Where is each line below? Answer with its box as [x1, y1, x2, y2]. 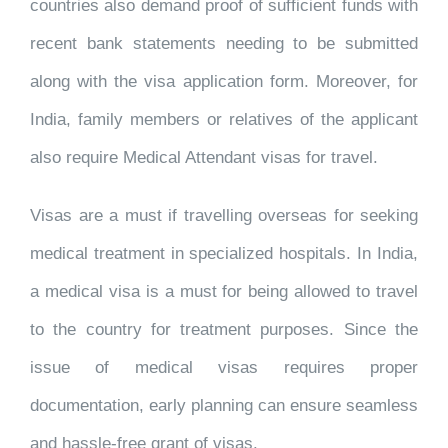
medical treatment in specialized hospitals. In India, [30, 244, 418, 263]
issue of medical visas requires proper [30, 358, 418, 377]
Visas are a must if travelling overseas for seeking [30, 206, 418, 225]
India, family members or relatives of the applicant [30, 110, 418, 129]
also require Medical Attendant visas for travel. [30, 148, 378, 167]
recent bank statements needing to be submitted [30, 34, 418, 53]
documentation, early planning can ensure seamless [30, 396, 418, 415]
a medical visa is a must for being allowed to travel [30, 282, 418, 301]
